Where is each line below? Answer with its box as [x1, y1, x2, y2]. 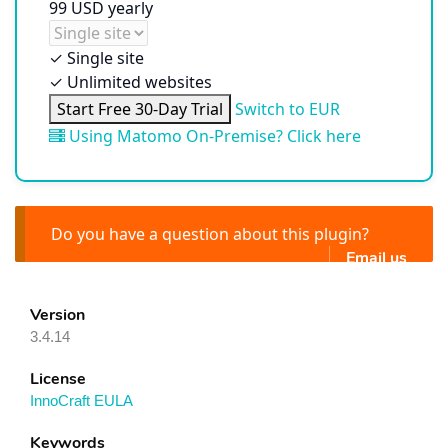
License [30, 367, 86, 390]
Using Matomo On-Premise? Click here [65, 125, 361, 147]
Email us [346, 247, 408, 269]
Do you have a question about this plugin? [50, 223, 369, 245]
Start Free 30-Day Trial [57, 98, 223, 120]
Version [30, 303, 85, 326]
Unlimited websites [63, 71, 212, 93]
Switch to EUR [235, 98, 340, 120]
